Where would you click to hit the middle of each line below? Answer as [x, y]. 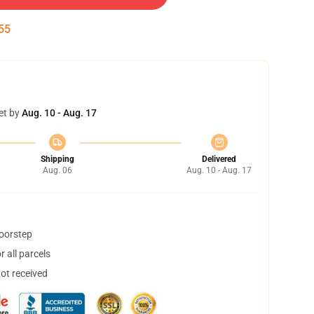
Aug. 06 [57, 170]
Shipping [57, 159]
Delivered [219, 159]
